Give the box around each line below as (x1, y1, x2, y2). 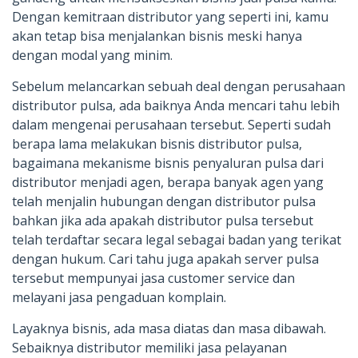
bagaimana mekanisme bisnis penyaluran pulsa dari (12, 153, 324, 172)
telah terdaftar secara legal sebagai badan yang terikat (12, 230, 341, 249)
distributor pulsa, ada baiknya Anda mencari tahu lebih (12, 96, 340, 114)
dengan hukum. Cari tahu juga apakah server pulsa (12, 249, 319, 268)
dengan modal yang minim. (12, 46, 173, 64)
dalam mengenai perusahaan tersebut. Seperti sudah (12, 115, 331, 133)
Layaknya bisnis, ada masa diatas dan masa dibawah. (12, 319, 326, 337)
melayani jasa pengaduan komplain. (12, 288, 226, 306)
